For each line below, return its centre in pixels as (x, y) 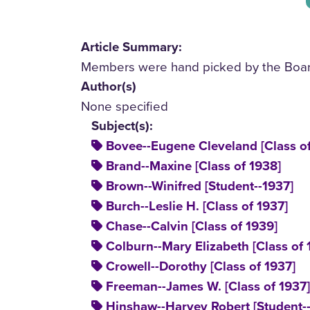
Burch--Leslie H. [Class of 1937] (197, 206)
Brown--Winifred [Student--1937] (200, 186)
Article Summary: (131, 47)
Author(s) (109, 86)
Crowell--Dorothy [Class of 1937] (201, 266)
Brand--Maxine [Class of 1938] (193, 166)
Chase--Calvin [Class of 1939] (192, 226)
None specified (125, 106)
